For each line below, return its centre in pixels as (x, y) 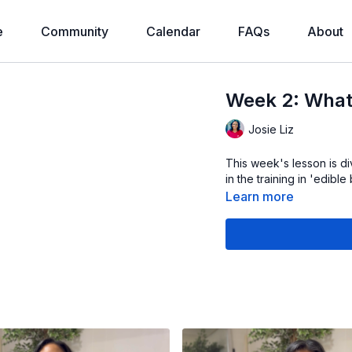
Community (75, 31)
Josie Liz (271, 129)
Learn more (260, 196)
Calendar (173, 31)
